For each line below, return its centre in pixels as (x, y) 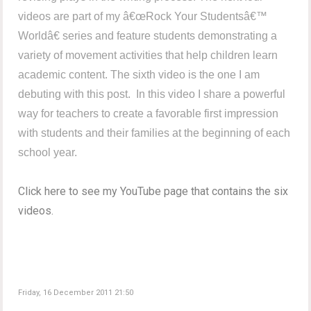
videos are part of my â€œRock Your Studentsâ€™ (143, 17)
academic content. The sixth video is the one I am (139, 75)
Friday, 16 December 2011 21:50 (76, 293)
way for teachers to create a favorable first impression (149, 114)
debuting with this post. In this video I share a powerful (152, 94)
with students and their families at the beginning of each (154, 133)
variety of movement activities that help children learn (148, 56)
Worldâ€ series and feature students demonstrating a (148, 36)
